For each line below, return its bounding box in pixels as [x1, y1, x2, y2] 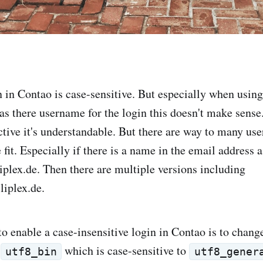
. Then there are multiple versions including [37, 160, 245, 177]
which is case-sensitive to [62, 242, 190, 258]
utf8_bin [5, 245, 58, 258]
